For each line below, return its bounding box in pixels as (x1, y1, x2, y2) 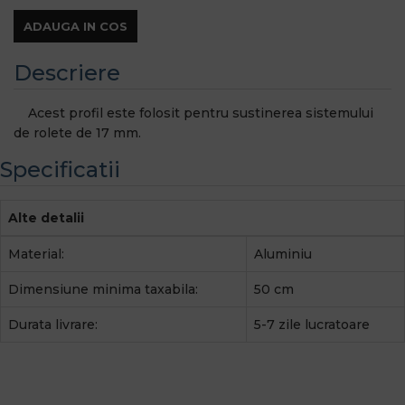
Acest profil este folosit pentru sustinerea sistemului (14, 105, 373, 121)
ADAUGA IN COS (24, 19, 127, 33)
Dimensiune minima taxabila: (8, 280, 198, 297)
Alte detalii (8, 209, 84, 226)
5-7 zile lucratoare (254, 316, 370, 333)
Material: (8, 245, 64, 262)
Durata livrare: (8, 316, 98, 333)
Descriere (14, 60, 120, 86)
